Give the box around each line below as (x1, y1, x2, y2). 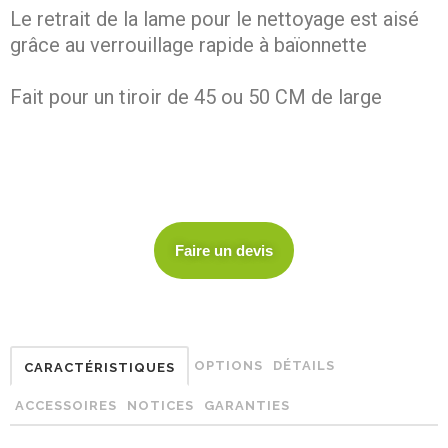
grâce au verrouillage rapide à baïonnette (10, 32, 367, 57)
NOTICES (127, 397, 194, 413)
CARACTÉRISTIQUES (24, 359, 175, 375)
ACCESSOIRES (15, 397, 117, 413)
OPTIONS (194, 357, 263, 373)
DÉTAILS (273, 357, 335, 373)
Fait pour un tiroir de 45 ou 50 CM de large (10, 84, 382, 109)
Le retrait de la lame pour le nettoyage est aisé (10, 6, 419, 31)
